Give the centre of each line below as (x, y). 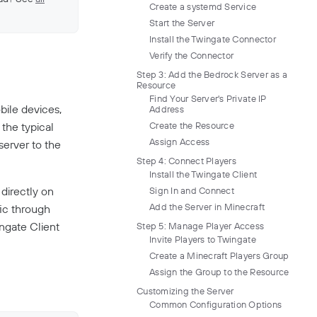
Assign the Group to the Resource (219, 272)
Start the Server (182, 23)
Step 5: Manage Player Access (201, 226)
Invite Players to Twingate (203, 239)
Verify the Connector (192, 55)
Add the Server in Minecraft (207, 207)
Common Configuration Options (216, 304)
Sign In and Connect (192, 190)
